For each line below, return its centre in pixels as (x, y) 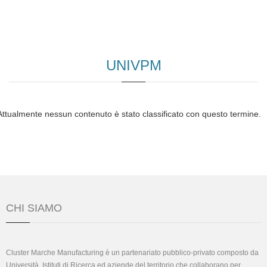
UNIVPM (133, 65)
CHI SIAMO (34, 208)
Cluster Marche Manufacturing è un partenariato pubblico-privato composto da (132, 253)
